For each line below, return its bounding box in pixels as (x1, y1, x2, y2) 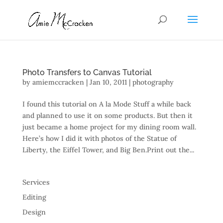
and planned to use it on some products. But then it (22, 111, 193, 120)
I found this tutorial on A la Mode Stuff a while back (22, 100, 191, 109)
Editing (22, 193, 46, 202)
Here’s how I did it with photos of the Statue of (22, 134, 177, 143)
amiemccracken (32, 78, 84, 87)
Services (22, 178, 50, 187)
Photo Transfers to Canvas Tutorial (22, 68, 152, 77)
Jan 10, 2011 (89, 78, 127, 87)
